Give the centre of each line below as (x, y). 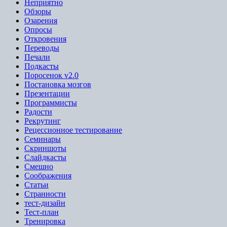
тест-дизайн (45, 203)
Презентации (47, 93)
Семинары (43, 139)
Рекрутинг (43, 121)
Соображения (48, 175)
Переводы (42, 48)
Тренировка (45, 221)
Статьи (36, 184)
